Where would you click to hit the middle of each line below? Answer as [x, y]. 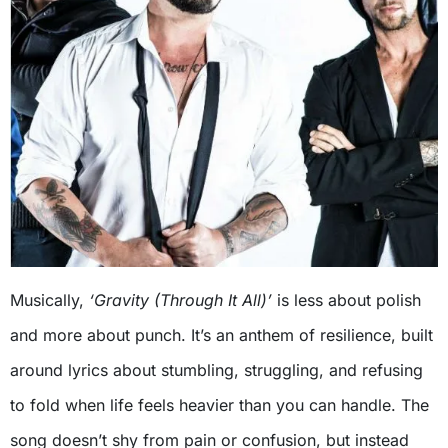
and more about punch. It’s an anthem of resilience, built [221, 335]
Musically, [49, 300]
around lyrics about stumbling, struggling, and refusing [216, 370]
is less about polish [346, 300]
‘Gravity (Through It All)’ [180, 300]
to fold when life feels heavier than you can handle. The [219, 405]
